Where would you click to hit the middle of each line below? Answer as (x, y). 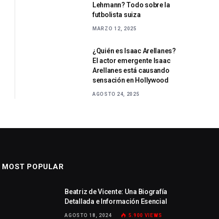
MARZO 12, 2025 (115, 28)
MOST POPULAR (33, 166)
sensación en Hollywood (131, 80)
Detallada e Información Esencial (116, 201)
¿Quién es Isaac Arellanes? (134, 51)
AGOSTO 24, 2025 (116, 94)
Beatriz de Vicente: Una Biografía (116, 191)
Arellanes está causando (131, 70)
